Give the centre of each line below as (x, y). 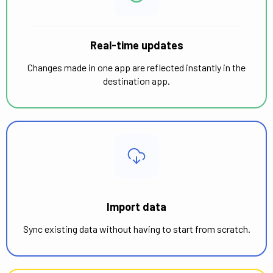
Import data (136, 206)
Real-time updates (136, 45)
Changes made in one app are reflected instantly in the (136, 67)
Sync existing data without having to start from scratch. (136, 229)
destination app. (136, 80)
